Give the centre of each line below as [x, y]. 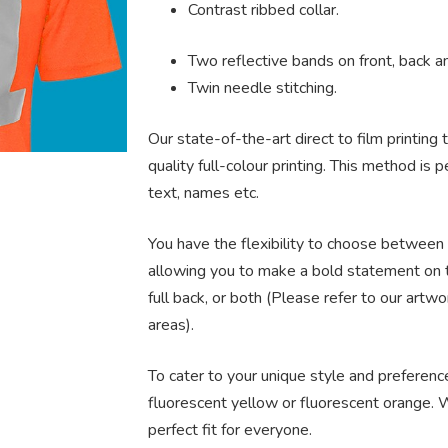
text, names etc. [203, 192]
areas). [170, 324]
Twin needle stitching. [262, 87]
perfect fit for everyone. [229, 429]
